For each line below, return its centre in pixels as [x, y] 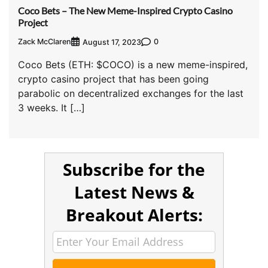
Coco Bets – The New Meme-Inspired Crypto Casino [125, 10]
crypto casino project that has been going [113, 79]
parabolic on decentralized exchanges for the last [131, 93]
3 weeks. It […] [51, 107]
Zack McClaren [45, 42]
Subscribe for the [134, 169]
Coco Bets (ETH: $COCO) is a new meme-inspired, [133, 64]
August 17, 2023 [112, 42]
